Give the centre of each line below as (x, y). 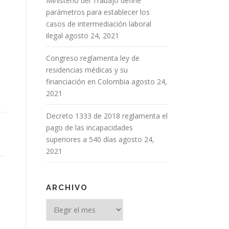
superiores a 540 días (81, 139)
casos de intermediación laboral (99, 24)
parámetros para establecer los (98, 12)
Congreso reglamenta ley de (93, 58)
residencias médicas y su (87, 70)
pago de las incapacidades (89, 128)
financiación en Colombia (88, 82)
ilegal (54, 36)
